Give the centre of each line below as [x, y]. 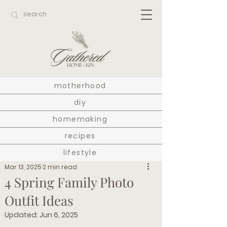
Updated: [22, 215]
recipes [80, 136]
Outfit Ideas [39, 200]
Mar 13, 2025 [23, 167]
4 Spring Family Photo [69, 182]
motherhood [80, 85]
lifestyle [80, 153]
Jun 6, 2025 [59, 215]
